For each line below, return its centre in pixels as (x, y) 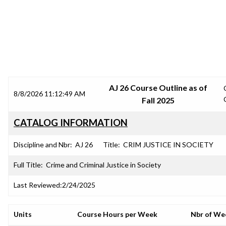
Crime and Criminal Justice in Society (103, 165)
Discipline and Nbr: (43, 145)
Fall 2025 (158, 100)
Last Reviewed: (38, 185)
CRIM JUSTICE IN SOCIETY (168, 145)
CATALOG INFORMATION (71, 123)
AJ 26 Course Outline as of (158, 88)
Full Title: (28, 165)
